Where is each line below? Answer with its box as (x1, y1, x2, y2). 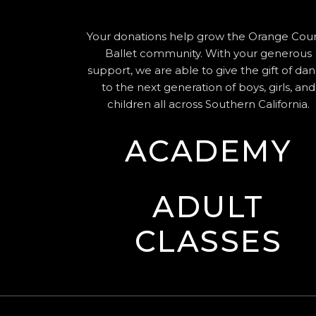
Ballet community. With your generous (104, 47, 312, 60)
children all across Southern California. (107, 97, 310, 111)
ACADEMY (124, 133, 293, 169)
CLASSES (134, 223, 283, 260)
